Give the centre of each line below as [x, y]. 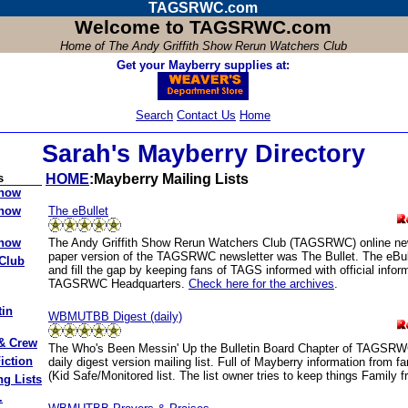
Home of [84, 46]
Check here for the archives [261, 284]
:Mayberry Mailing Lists [169, 179]
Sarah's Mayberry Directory [203, 154]
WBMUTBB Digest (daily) [115, 316]
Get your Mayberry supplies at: [203, 65]
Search [154, 115]
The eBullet [78, 211]
